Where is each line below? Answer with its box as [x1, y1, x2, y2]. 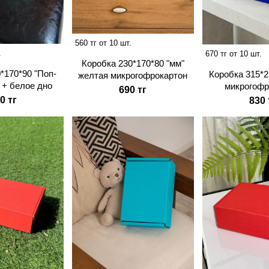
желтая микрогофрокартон [78, 70, 188, 81]
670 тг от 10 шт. [205, 49, 262, 59]
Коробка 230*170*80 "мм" [81, 58, 184, 69]
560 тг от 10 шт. [74, 38, 131, 48]
